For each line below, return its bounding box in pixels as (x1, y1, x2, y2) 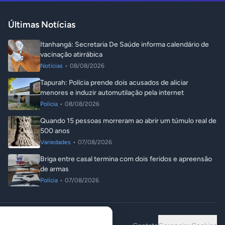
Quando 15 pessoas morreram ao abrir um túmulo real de (40, 117, 216, 125)
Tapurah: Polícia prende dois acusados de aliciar (40, 78, 188, 87)
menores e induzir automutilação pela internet (40, 88, 184, 97)
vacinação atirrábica (40, 50, 102, 59)
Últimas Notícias (8, 19, 75, 30)
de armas (40, 165, 69, 173)
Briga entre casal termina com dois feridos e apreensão (40, 155, 212, 163)
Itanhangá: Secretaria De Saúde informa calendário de (40, 40, 209, 49)
